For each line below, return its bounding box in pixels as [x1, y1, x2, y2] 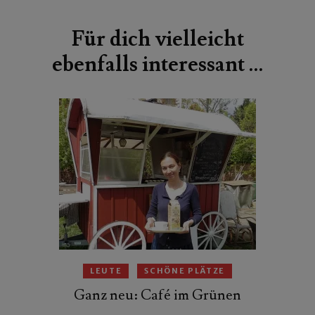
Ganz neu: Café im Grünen [74, 286, 241, 305]
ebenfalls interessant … [52, 51, 263, 79]
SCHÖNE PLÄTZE [144, 266, 225, 276]
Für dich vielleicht [71, 25, 244, 53]
